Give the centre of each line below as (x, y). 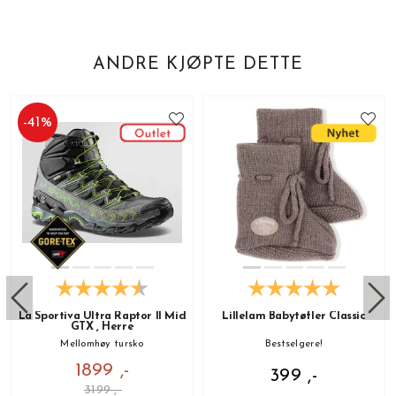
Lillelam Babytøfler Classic (294, 317)
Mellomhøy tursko (102, 345)
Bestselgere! (294, 345)
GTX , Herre (102, 327)
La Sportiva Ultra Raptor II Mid (102, 317)
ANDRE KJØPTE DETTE (198, 65)
